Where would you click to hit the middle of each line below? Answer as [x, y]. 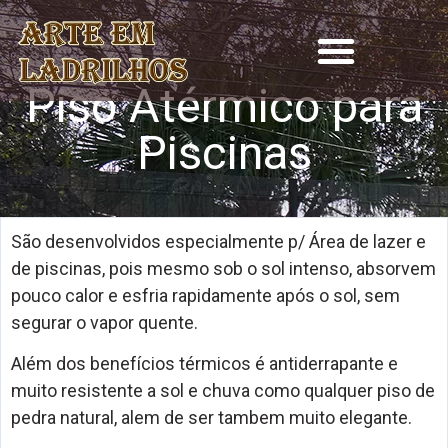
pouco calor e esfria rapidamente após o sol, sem [205, 295]
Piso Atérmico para [224, 105]
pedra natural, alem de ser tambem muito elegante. [211, 418]
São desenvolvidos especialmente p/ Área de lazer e [218, 241]
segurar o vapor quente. [104, 322]
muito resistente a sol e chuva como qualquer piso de [223, 391]
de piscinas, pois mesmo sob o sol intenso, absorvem [223, 268]
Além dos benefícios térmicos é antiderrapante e [204, 364]
